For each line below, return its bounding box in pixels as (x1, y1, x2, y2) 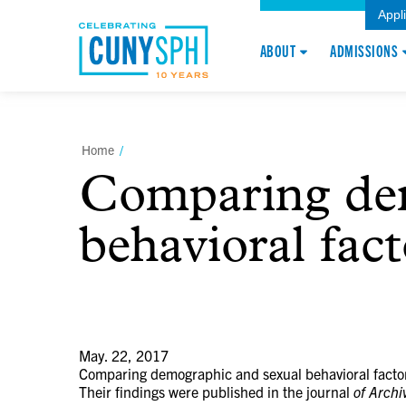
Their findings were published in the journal (79, 382, 353, 401)
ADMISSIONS (330, 40, 399, 62)
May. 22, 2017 (79, 345, 169, 364)
